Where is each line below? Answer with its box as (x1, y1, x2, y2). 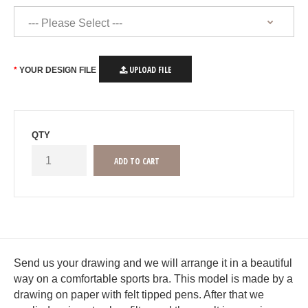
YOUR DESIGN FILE (19, 65, 96, 75)
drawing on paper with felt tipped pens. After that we (14, 289, 264, 300)
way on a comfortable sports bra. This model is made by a (14, 273, 293, 285)
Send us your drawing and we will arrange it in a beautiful (14, 257, 292, 269)
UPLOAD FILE (127, 64, 171, 76)
